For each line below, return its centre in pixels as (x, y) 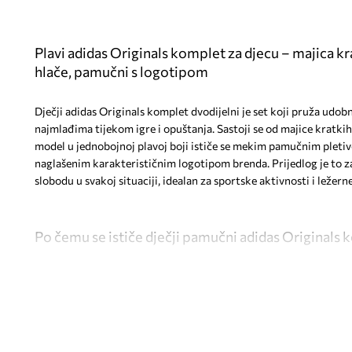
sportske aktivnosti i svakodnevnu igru (230, 301)
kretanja (80, 318)
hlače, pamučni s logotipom (121, 71)
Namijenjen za (95, 301)
